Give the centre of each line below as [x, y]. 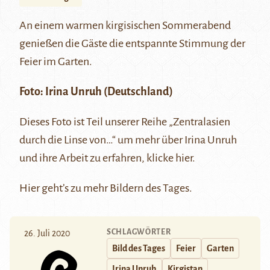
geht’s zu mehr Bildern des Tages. [116, 188]
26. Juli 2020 [47, 234]
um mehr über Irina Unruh [177, 140]
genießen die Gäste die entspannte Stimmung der [132, 44]
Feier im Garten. [56, 62]
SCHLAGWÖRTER [139, 232]
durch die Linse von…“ [68, 140]
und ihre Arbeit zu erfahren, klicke [97, 158]
